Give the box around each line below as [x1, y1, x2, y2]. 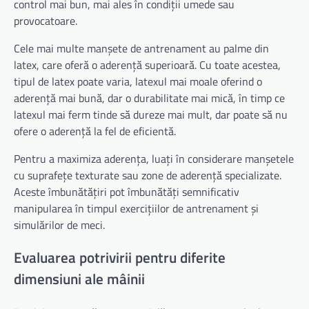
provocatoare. [14, 12, 77, 29]
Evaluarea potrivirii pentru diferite [14, 246, 226, 269]
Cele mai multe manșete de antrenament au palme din [14, 39, 269, 57]
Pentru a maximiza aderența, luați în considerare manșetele [14, 150, 294, 167]
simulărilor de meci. [14, 216, 105, 233]
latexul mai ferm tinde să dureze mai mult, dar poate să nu [14, 106, 288, 123]
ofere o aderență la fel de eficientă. [14, 122, 176, 139]
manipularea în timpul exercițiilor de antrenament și [14, 199, 259, 217]
